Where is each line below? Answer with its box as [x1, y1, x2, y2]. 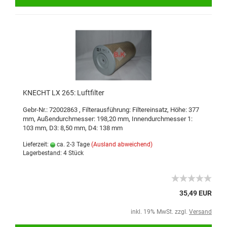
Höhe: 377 [170, 106, 199, 113]
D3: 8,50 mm [49, 124, 85, 132]
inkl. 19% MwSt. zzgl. [131, 208, 189, 215]
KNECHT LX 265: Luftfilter [23, 89, 104, 97]
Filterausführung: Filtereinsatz [82, 106, 167, 113]
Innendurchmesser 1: [132, 115, 193, 123]
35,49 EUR [179, 189, 212, 197]
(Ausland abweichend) [91, 141, 153, 148]
